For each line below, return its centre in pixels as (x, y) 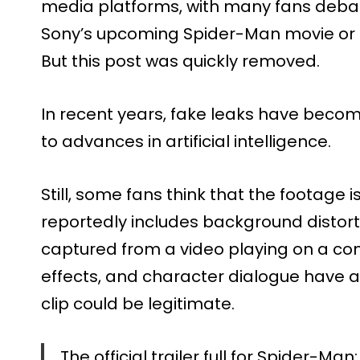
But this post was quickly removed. (180, 61)
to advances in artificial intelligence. (186, 141)
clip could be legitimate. (138, 303)
